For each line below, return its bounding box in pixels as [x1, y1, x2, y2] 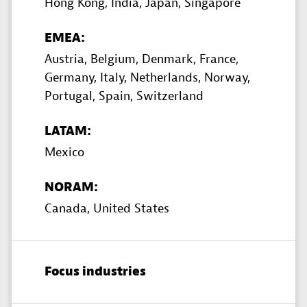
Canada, [45, 201, 93, 217]
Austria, [45, 51, 90, 68]
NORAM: [45, 180, 98, 196]
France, [199, 51, 238, 68]
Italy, [100, 70, 130, 86]
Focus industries [45, 264, 146, 280]
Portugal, [45, 88, 99, 105]
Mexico [45, 145, 84, 161]
